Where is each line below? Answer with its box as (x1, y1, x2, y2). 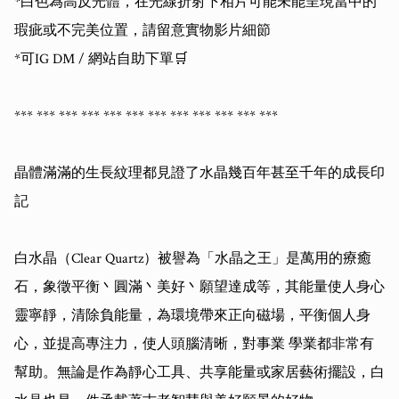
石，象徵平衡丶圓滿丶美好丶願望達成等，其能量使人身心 (14, 278, 385, 297)
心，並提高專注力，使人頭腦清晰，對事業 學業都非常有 (14, 335, 374, 354)
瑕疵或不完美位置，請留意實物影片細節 (14, 21, 271, 41)
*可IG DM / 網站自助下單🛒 (14, 50, 188, 69)
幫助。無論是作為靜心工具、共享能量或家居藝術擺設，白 (14, 363, 385, 383)
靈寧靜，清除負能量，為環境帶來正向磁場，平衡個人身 (14, 306, 370, 326)
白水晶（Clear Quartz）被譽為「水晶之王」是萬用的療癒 (14, 249, 371, 269)
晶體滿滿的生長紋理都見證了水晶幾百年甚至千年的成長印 (14, 164, 385, 183)
